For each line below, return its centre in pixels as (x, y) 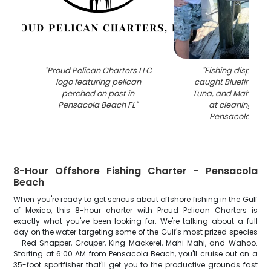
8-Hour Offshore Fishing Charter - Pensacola (135, 171)
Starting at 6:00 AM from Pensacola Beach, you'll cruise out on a (135, 254)
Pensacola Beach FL (97, 105)
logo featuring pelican (98, 82)
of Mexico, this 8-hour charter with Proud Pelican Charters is (135, 210)
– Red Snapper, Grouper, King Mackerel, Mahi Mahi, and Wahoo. (135, 243)
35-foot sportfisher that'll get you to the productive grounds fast (135, 265)
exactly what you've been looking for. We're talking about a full (135, 221)
